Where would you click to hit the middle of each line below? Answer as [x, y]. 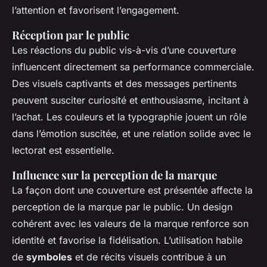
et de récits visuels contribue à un [149, 257]
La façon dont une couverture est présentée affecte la [132, 190]
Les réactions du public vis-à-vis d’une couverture [124, 50]
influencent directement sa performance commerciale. [133, 67]
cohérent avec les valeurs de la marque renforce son [130, 224]
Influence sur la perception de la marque [114, 175]
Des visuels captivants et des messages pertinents [124, 84]
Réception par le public [71, 35]
